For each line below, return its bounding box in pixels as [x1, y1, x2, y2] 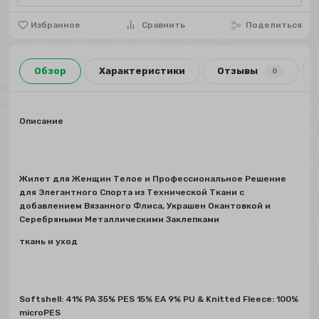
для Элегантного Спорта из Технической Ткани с [19, 187, 245, 198]
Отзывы [217, 65, 258, 76]
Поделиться [246, 19, 303, 30]
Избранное [31, 19, 81, 30]
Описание [19, 116, 64, 127]
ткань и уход [19, 236, 78, 247]
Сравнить [141, 19, 185, 30]
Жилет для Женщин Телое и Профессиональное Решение [19, 174, 287, 184]
